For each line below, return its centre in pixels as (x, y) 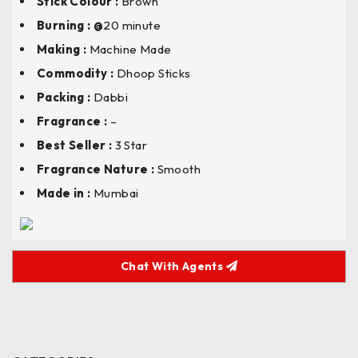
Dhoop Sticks (152, 73)
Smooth (179, 169)
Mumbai (116, 193)
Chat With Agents (173, 266)
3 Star (131, 145)
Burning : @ (70, 25)
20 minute (132, 25)
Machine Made (130, 49)
